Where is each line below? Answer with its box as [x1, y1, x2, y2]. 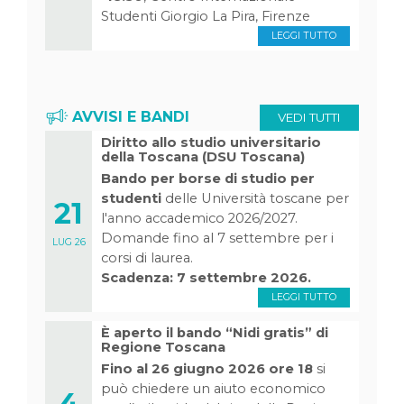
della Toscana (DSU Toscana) [101, 148, 306, 165]
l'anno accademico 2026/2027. [101, 209, 298, 226]
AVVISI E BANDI [72, 107, 189, 125]
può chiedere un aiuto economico [101, 380, 326, 397]
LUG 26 [51, 236, 86, 249]
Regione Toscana [101, 338, 226, 355]
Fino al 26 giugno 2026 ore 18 [101, 360, 317, 377]
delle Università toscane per [165, 189, 350, 207]
